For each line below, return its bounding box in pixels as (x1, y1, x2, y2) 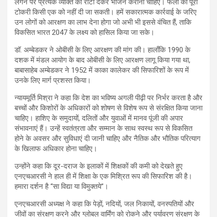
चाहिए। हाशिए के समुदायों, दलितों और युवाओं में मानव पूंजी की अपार (15, 114, 183, 123)
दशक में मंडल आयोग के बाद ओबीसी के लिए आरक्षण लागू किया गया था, (15, 56, 190, 65)
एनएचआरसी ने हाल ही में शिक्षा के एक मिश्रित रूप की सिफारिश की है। (15, 172, 192, 181)
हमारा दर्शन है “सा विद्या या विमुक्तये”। (15, 182, 108, 191)
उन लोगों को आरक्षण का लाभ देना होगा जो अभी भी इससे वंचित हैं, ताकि (15, 18, 191, 27)
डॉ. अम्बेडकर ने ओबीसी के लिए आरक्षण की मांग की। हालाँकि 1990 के (15, 46, 190, 55)
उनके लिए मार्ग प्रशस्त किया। (15, 76, 91, 85)
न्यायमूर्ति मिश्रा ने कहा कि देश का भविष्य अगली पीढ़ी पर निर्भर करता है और (15, 93, 202, 103)
